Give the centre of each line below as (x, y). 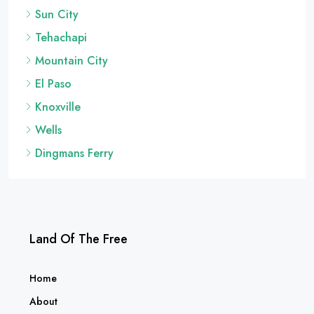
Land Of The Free (78, 239)
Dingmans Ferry (74, 153)
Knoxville (58, 107)
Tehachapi (61, 37)
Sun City (57, 14)
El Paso (53, 83)
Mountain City (71, 60)
